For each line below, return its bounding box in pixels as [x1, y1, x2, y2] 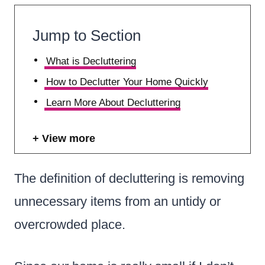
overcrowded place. [14, 216, 125, 232]
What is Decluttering [46, 55, 137, 67]
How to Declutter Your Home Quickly [46, 76, 209, 88]
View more [42, 132, 95, 144]
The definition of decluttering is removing [14, 170, 244, 186]
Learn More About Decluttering [46, 96, 181, 108]
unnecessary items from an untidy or [14, 193, 221, 209]
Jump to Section [33, 26, 141, 44]
